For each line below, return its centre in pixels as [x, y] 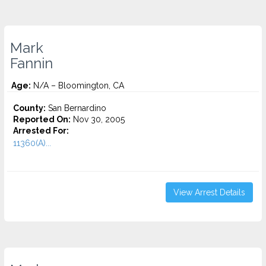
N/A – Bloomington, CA [77, 85]
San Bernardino [76, 108]
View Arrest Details [209, 192]
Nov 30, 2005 [98, 119]
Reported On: [42, 119]
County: [29, 108]
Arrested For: [41, 131]
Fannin [31, 64]
